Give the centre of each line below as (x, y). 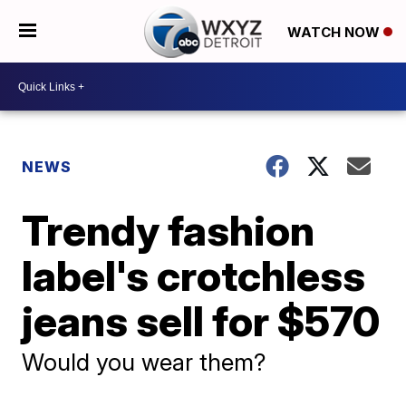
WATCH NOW (335, 32)
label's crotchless (194, 275)
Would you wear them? (144, 362)
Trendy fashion (169, 230)
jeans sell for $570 (201, 321)
